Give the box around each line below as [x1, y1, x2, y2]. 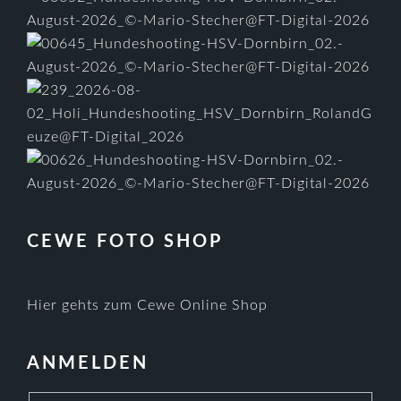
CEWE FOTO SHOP [27, 233, 224, 251]
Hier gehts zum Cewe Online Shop [27, 298, 269, 312]
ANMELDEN [27, 354, 149, 372]
